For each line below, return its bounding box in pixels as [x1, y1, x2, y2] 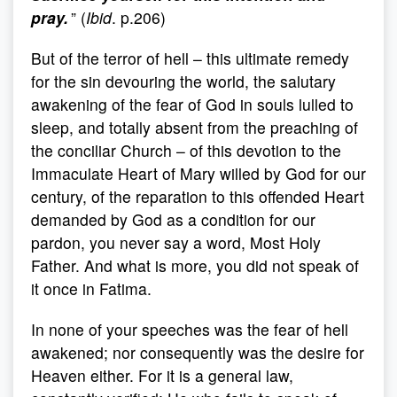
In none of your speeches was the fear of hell [31, 318, 348, 340]
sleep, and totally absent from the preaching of [31, 116, 358, 138]
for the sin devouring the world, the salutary [31, 70, 336, 92]
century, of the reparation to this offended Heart [31, 185, 364, 207]
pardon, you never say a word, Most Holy [31, 231, 321, 253]
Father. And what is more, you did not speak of [31, 254, 359, 276]
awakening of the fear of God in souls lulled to [31, 93, 354, 115]
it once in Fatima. [31, 277, 152, 300]
